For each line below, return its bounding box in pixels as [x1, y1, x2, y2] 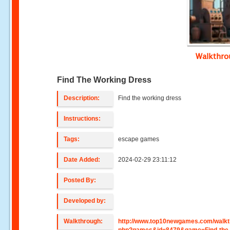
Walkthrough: [64, 218, 103, 225]
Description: [64, 94, 100, 102]
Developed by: [64, 197, 106, 204]
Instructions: [64, 115, 101, 122]
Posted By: [64, 177, 97, 184]
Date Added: [64, 156, 101, 163]
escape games [118, 136, 160, 143]
